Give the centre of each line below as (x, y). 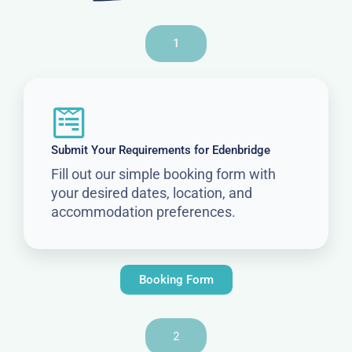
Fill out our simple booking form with (163, 174)
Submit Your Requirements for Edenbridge (161, 150)
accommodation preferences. (143, 211)
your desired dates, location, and (152, 192)
